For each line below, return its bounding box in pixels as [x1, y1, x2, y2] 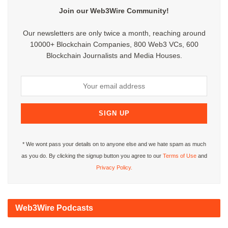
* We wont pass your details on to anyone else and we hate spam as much [22, 141, 206, 148]
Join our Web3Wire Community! [59, 7, 169, 15]
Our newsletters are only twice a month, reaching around [22, 29, 206, 38]
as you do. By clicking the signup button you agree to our [21, 153, 163, 159]
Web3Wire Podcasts [15, 204, 93, 213]
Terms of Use [162, 153, 196, 159]
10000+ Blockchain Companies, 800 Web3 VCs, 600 [30, 40, 198, 49]
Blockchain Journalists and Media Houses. [46, 51, 182, 60]
